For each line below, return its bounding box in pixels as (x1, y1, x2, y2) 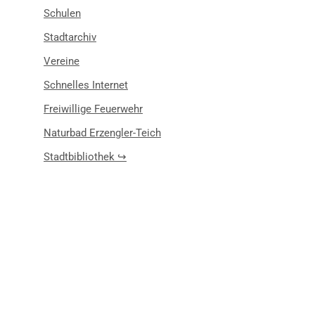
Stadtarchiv (44, 31, 96, 44)
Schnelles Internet (44, 79, 128, 91)
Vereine (44, 55, 79, 67)
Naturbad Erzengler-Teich (44, 127, 161, 139)
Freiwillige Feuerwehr (44, 103, 143, 115)
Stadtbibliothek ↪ (44, 150, 127, 163)
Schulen (44, 7, 81, 20)
